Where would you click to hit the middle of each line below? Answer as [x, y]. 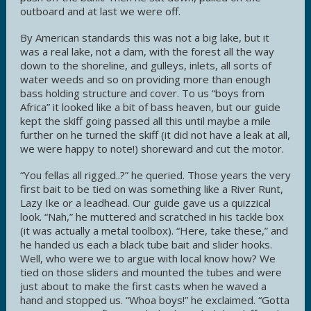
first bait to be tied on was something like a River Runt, [152, 188]
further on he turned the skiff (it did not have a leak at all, [155, 134]
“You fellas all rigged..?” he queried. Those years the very [155, 175]
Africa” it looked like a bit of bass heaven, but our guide [150, 107]
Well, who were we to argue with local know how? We [148, 258]
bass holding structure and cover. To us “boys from [142, 93]
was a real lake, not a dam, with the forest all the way [147, 51]
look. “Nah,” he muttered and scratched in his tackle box [152, 216]
